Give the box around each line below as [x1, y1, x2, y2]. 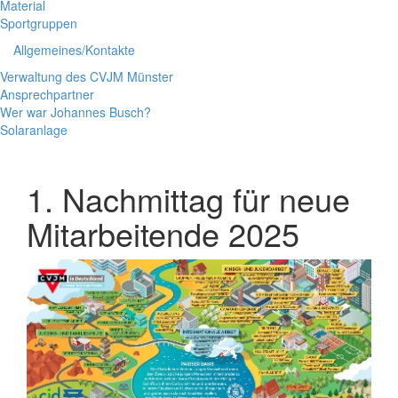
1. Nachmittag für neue [27, 175, 350, 221]
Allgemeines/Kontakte [13, 41, 135, 59]
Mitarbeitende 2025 [27, 210, 299, 256]
